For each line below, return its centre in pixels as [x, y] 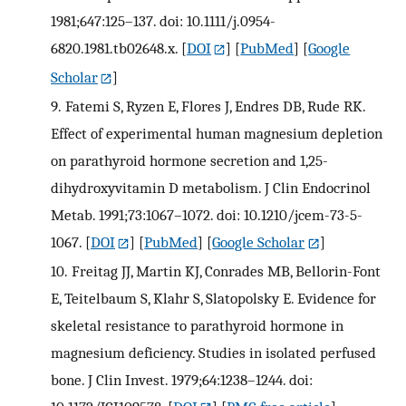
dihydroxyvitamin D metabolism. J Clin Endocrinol [211, 187]
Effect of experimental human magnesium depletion [217, 133]
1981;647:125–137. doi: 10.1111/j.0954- [163, 20]
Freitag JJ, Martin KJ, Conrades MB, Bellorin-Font [226, 271]
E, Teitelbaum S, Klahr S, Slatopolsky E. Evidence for [213, 298]
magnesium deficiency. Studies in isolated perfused [213, 352]
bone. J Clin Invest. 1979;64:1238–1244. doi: [182, 379]
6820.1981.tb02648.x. [114, 48]
